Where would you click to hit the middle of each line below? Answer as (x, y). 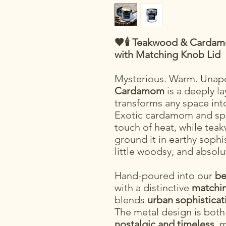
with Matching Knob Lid (167, 55)
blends (131, 200)
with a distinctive (153, 188)
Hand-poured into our (165, 176)
